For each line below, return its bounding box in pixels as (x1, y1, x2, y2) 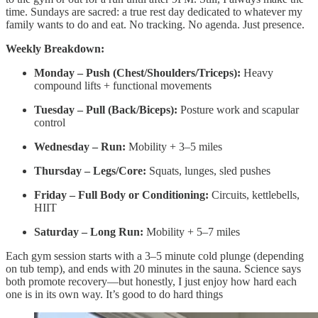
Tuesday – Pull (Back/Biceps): (34, 103, 177, 116)
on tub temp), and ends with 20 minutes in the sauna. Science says (6, 262, 301, 275)
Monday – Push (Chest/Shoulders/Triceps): (34, 66, 241, 79)
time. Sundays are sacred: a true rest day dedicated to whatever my (6, 5, 302, 18)
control (34, 116, 65, 128)
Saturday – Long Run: (34, 225, 143, 238)
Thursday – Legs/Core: (34, 164, 146, 177)
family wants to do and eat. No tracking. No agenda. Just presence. (6, 18, 305, 31)
